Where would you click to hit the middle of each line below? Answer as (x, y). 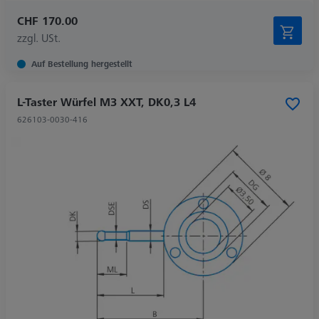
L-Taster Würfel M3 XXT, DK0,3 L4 (106, 101)
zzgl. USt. (39, 37)
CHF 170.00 (47, 20)
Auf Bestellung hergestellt (82, 63)
